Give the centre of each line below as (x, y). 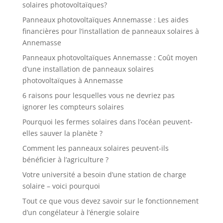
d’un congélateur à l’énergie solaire (81, 212)
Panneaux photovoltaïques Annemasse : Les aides (105, 20)
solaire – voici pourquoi (61, 186)
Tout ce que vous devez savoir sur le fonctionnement (110, 201)
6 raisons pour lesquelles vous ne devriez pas (98, 95)
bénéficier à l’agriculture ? (65, 160)
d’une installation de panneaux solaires (88, 69)
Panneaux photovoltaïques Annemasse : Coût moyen (110, 57)
